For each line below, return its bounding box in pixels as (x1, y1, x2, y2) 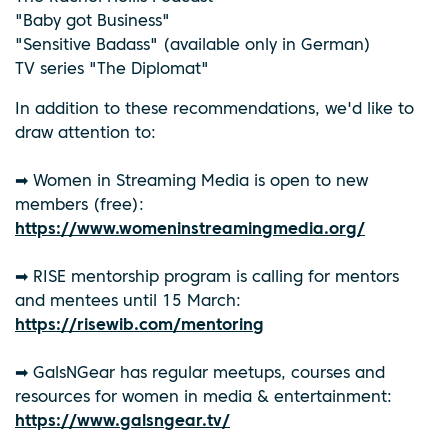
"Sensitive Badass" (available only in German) (15, 37, 371, 54)
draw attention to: (15, 125, 156, 142)
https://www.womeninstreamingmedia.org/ (15, 221, 365, 238)
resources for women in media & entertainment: (15, 389, 392, 406)
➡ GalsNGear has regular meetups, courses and (15, 365, 385, 382)
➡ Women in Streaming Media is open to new (15, 173, 368, 190)
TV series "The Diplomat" (15, 61, 209, 78)
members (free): (15, 197, 144, 214)
